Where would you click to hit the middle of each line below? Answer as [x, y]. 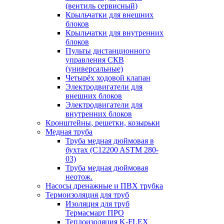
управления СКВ [95, 60]
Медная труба [69, 132]
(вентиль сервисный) [101, 6]
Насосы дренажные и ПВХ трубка [104, 186]
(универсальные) [94, 69]
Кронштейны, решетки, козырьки [103, 123]
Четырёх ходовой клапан [108, 78]
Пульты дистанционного [108, 51]
